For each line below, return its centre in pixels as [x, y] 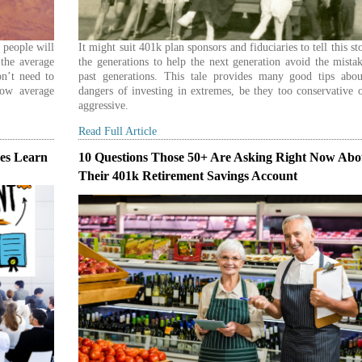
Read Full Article [118, 131]
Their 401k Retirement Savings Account [188, 175]
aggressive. [104, 105]
